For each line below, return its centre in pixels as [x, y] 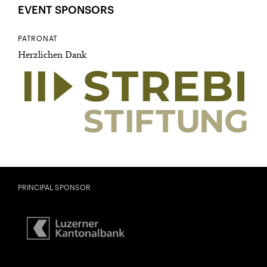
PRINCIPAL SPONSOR [54, 187]
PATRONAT [38, 38]
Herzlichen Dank [52, 56]
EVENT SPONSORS [66, 10]
